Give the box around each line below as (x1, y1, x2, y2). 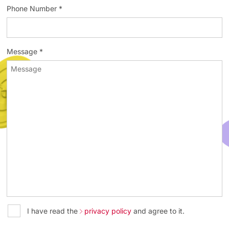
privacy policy (84, 206, 132, 215)
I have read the (27, 206, 80, 215)
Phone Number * (7, 4, 63, 13)
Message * (7, 47, 43, 56)
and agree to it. (131, 206, 185, 215)
